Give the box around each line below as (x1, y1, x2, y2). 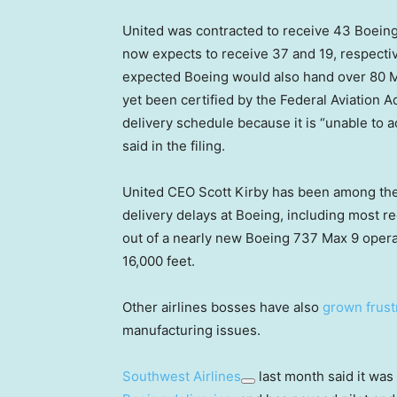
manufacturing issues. (122, 322, 261, 339)
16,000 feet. (122, 253, 195, 269)
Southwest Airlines (122, 368, 241, 385)
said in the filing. (122, 137, 225, 154)
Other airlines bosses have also (122, 299, 323, 315)
